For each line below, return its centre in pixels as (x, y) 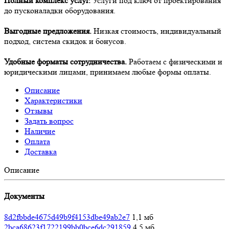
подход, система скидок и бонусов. (65, 41)
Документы (24, 196)
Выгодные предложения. (48, 31)
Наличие (40, 131)
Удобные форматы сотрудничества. (65, 61)
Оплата (37, 141)
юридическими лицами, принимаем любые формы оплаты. (108, 72)
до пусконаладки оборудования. (60, 10)
